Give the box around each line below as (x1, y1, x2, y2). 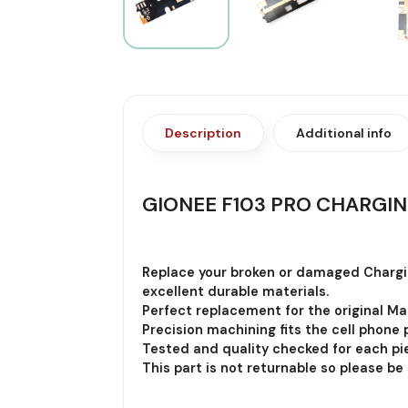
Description (164, 124, 241, 141)
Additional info (295, 124, 392, 141)
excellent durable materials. (141, 282, 329, 300)
